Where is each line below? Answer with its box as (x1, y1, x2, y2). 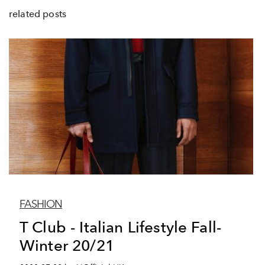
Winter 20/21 (20, 235, 114, 254)
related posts (9, 8, 67, 20)
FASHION (20, 197, 62, 211)
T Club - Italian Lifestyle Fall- (20, 217, 222, 236)
